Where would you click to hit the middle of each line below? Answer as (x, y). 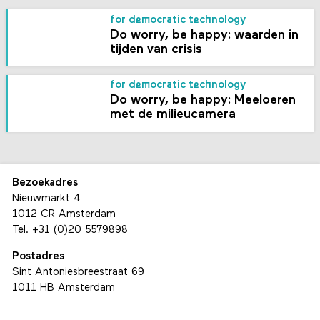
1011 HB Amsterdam (63, 289)
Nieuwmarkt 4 (46, 199)
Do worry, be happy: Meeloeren (203, 101)
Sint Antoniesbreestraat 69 (78, 273)
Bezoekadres (45, 183)
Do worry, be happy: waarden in (205, 35)
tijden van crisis (156, 49)
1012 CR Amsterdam (64, 215)
